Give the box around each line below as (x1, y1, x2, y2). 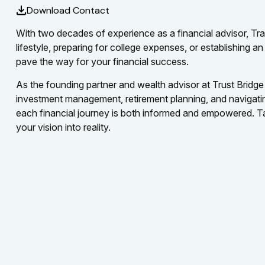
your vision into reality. (15, 121, 111, 133)
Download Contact (26, 4, 109, 17)
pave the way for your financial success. (15, 56, 189, 67)
